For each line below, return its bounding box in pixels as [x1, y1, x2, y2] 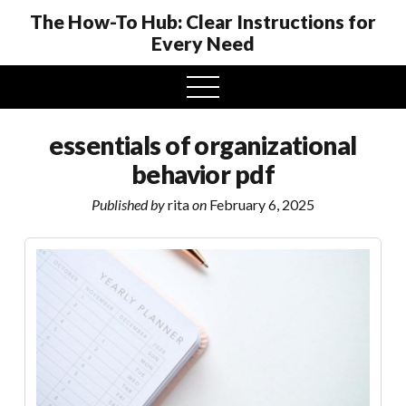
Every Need [151, 32, 255, 54]
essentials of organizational [49, 130, 357, 160]
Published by [92, 196, 165, 213]
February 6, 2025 [207, 196, 314, 213]
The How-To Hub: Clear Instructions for [30, 10, 376, 33]
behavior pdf [130, 159, 275, 189]
